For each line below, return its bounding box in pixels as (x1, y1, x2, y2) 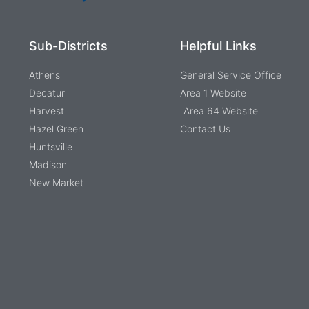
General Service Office (179, 69, 281, 81)
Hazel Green (28, 123, 83, 135)
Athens (28, 69, 60, 81)
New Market (28, 177, 83, 189)
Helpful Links (179, 39, 257, 54)
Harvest (28, 105, 64, 117)
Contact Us (179, 123, 230, 135)
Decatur (28, 87, 65, 99)
